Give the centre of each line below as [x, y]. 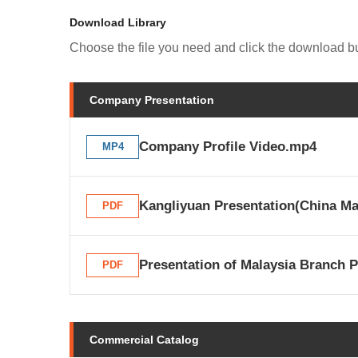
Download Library [118, 22]
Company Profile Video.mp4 [228, 147]
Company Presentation [152, 100]
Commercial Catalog [144, 340]
